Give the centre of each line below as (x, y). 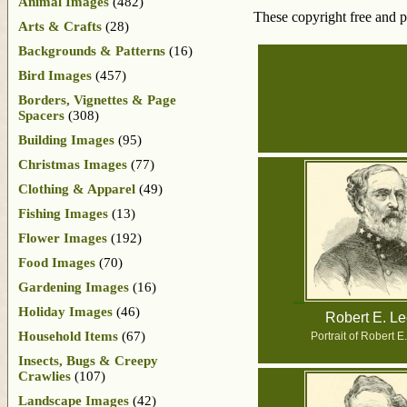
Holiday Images (65, 311)
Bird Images (55, 75)
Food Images (57, 262)
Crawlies (45, 376)
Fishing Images (63, 213)
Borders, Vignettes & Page (97, 99)
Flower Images (63, 238)
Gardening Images (74, 287)
